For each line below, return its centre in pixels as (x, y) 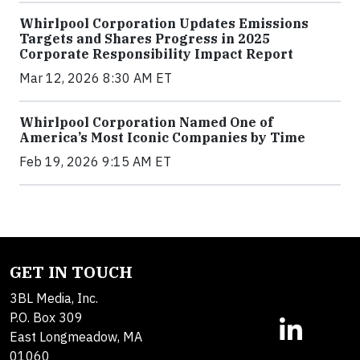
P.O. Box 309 (46, 318)
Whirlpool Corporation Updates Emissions (164, 24)
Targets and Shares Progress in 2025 (145, 39)
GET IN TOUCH (71, 272)
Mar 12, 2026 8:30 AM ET (96, 78)
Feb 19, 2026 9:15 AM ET (95, 162)
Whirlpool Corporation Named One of (146, 123)
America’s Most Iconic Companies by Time (162, 138)
